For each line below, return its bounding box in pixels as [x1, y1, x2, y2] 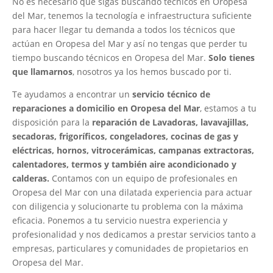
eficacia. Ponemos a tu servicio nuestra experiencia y [12, 214, 227, 227]
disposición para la [12, 116, 92, 129]
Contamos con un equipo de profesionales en [49, 172, 238, 185]
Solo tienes [208, 52, 255, 64]
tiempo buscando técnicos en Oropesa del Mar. [12, 52, 208, 64]
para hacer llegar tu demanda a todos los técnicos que [12, 24, 235, 36]
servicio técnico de [132, 88, 210, 101]
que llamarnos [12, 66, 73, 78]
